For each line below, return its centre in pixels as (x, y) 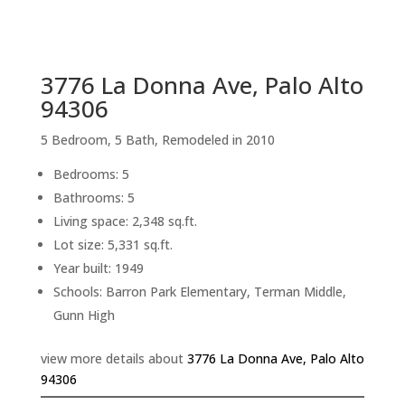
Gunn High (84, 316)
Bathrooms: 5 (94, 198)
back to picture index (202, 51)
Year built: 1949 (98, 268)
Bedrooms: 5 (91, 174)
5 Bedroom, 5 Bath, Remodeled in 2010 (157, 140)
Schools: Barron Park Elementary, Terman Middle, (199, 292)
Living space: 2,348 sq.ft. (125, 221)
